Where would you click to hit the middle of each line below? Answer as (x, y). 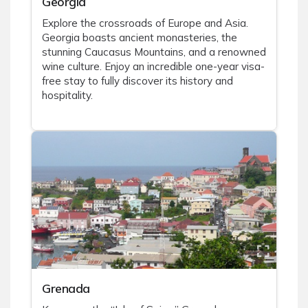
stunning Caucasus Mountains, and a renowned (154, 52)
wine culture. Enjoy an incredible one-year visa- (153, 67)
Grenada (66, 288)
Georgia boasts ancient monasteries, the (140, 38)
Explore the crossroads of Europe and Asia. (145, 23)
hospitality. (67, 96)
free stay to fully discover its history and (137, 81)
